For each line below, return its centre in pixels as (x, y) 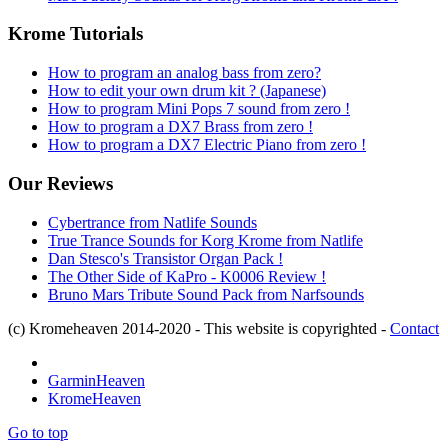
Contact (414, 328)
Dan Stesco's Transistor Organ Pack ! (165, 258)
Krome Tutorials (75, 34)
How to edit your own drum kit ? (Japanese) (187, 91)
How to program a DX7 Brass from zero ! (180, 127)
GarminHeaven (96, 380)
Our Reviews (60, 183)
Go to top (38, 432)
